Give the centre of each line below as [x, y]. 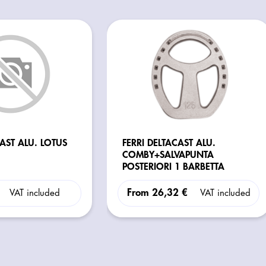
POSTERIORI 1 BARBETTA [174, 167]
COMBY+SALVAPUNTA [168, 155]
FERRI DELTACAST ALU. [169, 143]
